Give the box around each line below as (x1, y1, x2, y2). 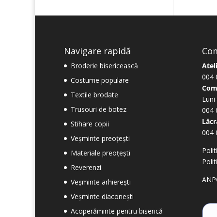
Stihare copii (71, 119, 109, 129)
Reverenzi (71, 163, 101, 172)
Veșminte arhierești (71, 177, 131, 187)
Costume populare (71, 76, 129, 85)
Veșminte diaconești (71, 192, 134, 201)
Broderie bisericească (71, 61, 138, 71)
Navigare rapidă (64, 45, 131, 57)
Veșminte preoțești (71, 134, 130, 143)
